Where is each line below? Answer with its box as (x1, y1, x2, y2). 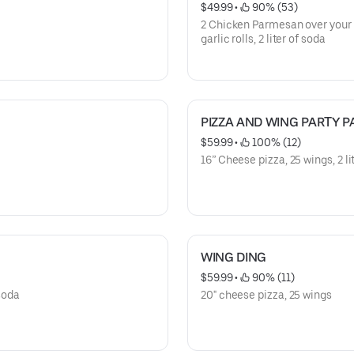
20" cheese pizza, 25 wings (201, 288, 332, 301)
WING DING (201, 250, 267, 265)
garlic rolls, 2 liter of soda (201, 32, 326, 45)
